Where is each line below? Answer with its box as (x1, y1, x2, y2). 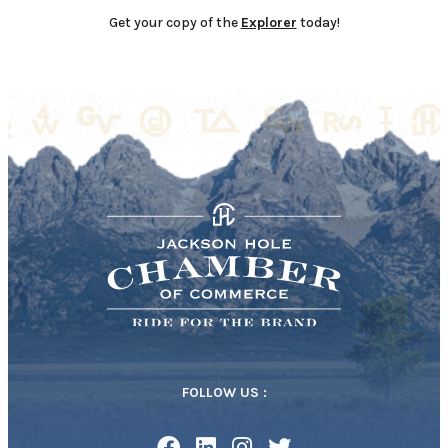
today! (296, 14, 340, 32)
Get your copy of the (108, 14, 241, 32)
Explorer (240, 14, 297, 32)
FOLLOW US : (181, 384, 267, 402)
